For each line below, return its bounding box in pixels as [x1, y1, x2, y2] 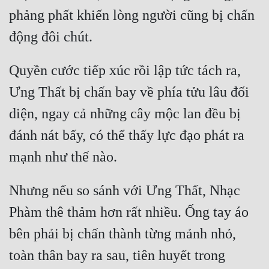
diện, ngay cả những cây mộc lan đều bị [9, 106, 241, 122]
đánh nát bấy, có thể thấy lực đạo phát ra [9, 127, 244, 144]
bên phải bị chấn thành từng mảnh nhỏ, [9, 226, 236, 242]
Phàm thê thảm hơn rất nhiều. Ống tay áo [9, 204, 249, 220]
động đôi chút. [9, 29, 92, 45]
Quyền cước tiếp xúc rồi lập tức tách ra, [9, 62, 241, 79]
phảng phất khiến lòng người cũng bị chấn [9, 7, 255, 23]
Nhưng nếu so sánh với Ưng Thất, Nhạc [9, 183, 240, 199]
